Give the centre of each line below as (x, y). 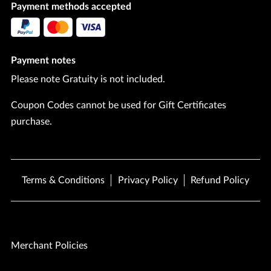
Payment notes (44, 61)
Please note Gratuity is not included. (88, 80)
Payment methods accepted (71, 7)
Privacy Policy (148, 181)
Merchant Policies (50, 245)
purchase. (32, 122)
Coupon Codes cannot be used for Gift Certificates (119, 106)
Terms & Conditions (63, 181)
